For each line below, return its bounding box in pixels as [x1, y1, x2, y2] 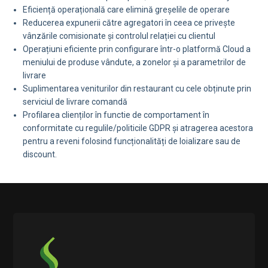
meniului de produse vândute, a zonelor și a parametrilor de [23, 57, 246, 67]
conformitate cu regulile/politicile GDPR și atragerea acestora [23, 123, 254, 133]
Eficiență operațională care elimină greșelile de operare [23, 4, 230, 14]
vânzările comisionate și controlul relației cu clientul [23, 31, 216, 41]
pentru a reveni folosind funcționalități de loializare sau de [23, 136, 241, 146]
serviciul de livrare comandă [23, 96, 128, 106]
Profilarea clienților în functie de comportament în [23, 109, 210, 120]
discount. [23, 149, 57, 159]
